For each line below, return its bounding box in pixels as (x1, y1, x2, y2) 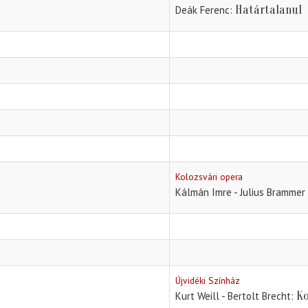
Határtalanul (235, 3, 302, 18)
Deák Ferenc (175, 3, 230, 17)
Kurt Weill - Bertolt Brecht (175, 289, 291, 303)
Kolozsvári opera (175, 170, 243, 184)
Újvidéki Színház (175, 274, 240, 287)
